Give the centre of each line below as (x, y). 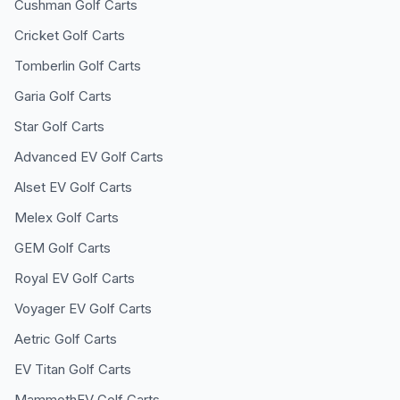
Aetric (33, 339)
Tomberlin (45, 66)
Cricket (37, 35)
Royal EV (42, 278)
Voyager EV (50, 308)
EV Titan (40, 369)
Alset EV (40, 187)
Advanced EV (56, 157)
